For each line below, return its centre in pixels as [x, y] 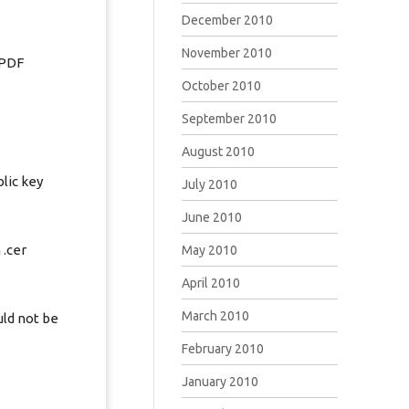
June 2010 [211, 217]
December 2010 [227, 20]
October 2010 [221, 86]
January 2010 [220, 382]
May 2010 [209, 250]
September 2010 [229, 119]
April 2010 [210, 283]
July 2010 [209, 184]
